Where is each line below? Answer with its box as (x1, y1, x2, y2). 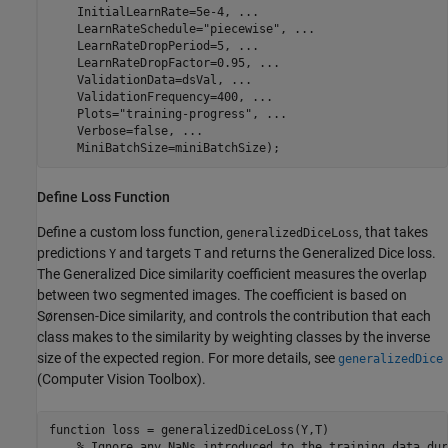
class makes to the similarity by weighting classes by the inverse (37, 328, 430, 345)
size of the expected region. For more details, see (37, 349, 338, 366)
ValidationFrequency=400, (48, 89, 252, 104)
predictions (37, 244, 109, 261)
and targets (116, 244, 194, 261)
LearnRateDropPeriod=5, (48, 38, 238, 53)
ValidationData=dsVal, (48, 72, 231, 87)
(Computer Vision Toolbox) (37, 370, 202, 387)
